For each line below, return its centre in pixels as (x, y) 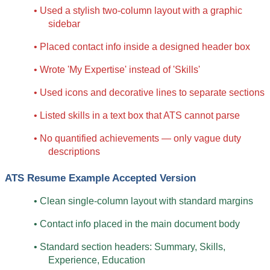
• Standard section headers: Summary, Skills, (130, 246)
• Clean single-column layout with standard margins (143, 201)
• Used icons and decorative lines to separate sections (149, 93)
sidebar (64, 24)
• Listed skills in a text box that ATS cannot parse (137, 116)
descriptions (74, 152)
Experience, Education (97, 260)
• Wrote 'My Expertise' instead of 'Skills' (117, 70)
